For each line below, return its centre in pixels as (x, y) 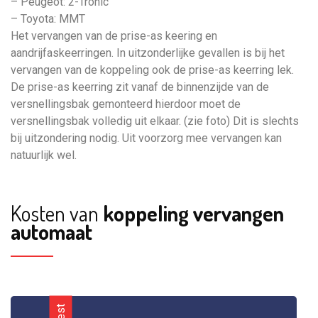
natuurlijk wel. (44, 155)
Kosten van (55, 213)
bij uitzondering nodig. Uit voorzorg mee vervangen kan (146, 138)
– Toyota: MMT (48, 19)
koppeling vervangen (191, 213)
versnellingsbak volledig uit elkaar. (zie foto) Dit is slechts (155, 121)
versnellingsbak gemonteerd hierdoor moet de (126, 104)
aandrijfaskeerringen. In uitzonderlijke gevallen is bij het (148, 53)
